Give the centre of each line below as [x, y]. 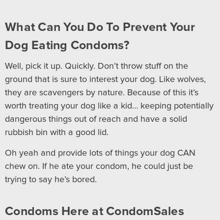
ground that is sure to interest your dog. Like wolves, [105, 79]
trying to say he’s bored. [51, 179]
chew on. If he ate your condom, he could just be [99, 166]
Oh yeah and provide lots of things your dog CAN [100, 153]
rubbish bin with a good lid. [57, 132]
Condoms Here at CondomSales [95, 211]
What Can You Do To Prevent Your [100, 27]
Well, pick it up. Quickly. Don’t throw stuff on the [96, 66]
